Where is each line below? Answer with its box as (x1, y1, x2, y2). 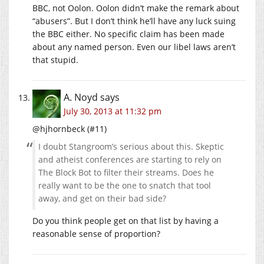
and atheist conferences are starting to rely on (38, 153, 222, 165)
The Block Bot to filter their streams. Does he (38, 166, 214, 178)
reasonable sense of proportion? (32, 227, 160, 239)
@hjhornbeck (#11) (32, 123, 107, 134)
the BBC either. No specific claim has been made (32, 28, 225, 39)
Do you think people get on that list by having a (32, 214, 219, 226)
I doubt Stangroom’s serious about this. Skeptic (38, 140, 224, 152)
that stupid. (32, 54, 78, 65)
